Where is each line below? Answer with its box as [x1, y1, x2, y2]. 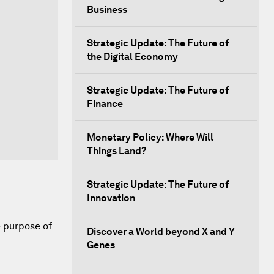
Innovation [87, 192, 135, 204]
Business [87, 4, 127, 15]
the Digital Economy [87, 51, 178, 62]
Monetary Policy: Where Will [87, 131, 213, 143]
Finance [87, 98, 123, 109]
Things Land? [87, 145, 146, 157]
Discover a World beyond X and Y [87, 226, 235, 237]
